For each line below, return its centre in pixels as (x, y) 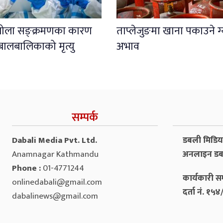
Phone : (27, 168)
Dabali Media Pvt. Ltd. (55, 140)
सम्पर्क (85, 117)
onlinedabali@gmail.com (57, 182)
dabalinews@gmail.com (55, 196)
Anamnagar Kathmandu (55, 154)
